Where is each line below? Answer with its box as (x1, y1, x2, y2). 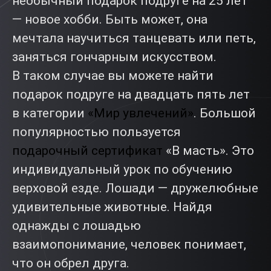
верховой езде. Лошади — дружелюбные (12, 181, 258, 195)
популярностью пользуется (12, 125, 181, 139)
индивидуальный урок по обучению (12, 162, 232, 177)
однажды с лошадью (12, 218, 141, 233)
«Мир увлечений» (88, 106, 194, 120)
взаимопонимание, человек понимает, (12, 237, 246, 252)
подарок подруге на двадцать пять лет (12, 87, 250, 102)
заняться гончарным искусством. (12, 50, 217, 64)
